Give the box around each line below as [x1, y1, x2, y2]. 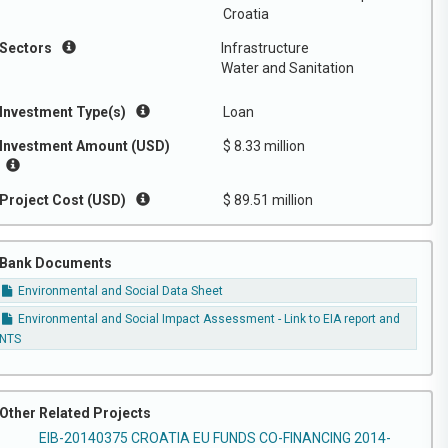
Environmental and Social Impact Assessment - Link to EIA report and [15, 311, 401, 326]
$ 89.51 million [223, 192, 313, 208]
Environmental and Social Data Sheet [15, 284, 224, 299]
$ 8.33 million [223, 138, 305, 154]
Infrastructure [221, 40, 309, 56]
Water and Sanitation [221, 60, 354, 76]
